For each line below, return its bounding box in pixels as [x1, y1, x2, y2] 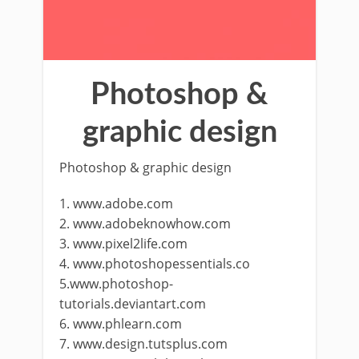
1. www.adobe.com [59, 195, 173, 212]
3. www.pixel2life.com [59, 235, 188, 252]
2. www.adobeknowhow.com [59, 215, 231, 232]
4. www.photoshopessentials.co [59, 255, 250, 272]
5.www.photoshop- [59, 275, 173, 292]
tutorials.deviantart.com [59, 295, 206, 313]
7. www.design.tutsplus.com [59, 335, 228, 353]
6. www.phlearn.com [59, 315, 182, 333]
